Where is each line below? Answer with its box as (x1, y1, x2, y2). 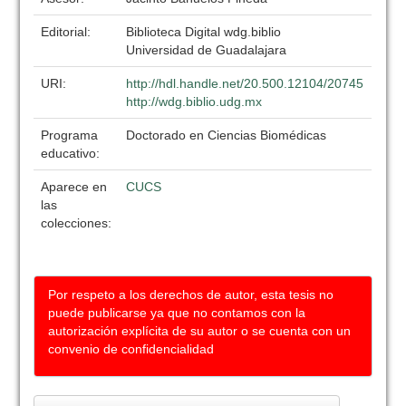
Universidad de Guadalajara (126, 43, 287, 57)
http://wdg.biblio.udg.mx (126, 94, 263, 109)
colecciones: (41, 216, 112, 230)
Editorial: (41, 24, 95, 39)
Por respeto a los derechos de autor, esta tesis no (48, 287, 334, 302)
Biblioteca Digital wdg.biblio (126, 24, 282, 39)
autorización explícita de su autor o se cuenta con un (48, 324, 352, 338)
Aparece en (41, 179, 108, 194)
